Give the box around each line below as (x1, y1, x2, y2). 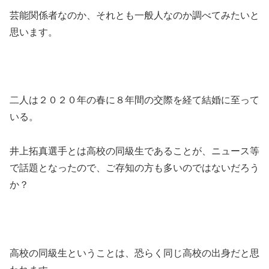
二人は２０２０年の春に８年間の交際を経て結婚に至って (10, 95, 259, 106)
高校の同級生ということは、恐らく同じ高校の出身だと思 (10, 247, 259, 258)
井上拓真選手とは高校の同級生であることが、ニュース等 (10, 146, 259, 157)
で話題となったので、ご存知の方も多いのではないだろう (10, 163, 259, 174)
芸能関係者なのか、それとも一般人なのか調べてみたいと (10, 10, 259, 20)
